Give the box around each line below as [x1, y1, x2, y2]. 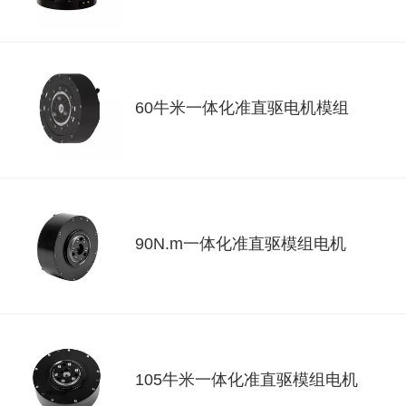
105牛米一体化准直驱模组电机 [135, 371, 358, 390]
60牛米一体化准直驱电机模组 [135, 99, 349, 118]
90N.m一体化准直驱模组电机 [135, 235, 346, 254]
